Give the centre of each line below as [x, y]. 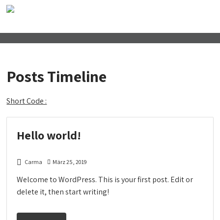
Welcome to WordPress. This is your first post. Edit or [105, 179]
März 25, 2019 [70, 162]
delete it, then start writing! [63, 192]
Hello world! [49, 135]
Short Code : [27, 101]
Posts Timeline [57, 76]
